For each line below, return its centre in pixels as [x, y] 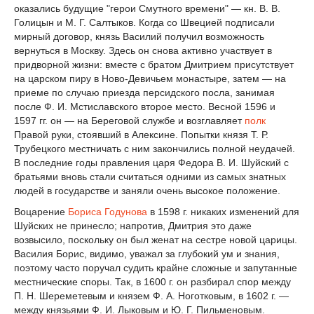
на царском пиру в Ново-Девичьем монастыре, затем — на [150, 79]
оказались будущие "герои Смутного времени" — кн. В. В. [147, 9]
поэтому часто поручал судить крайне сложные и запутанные [156, 268]
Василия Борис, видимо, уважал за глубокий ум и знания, [147, 254]
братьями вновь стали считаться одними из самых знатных [150, 177]
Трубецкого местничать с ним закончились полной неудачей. [155, 149]
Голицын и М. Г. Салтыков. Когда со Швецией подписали [144, 23]
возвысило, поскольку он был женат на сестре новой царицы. [156, 240]
